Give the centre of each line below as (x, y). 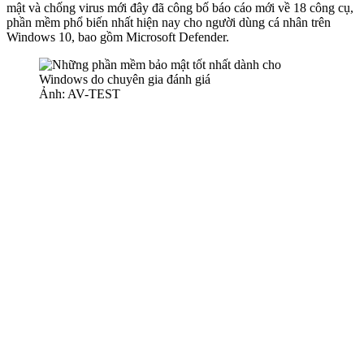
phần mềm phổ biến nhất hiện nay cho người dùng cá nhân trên (169, 22)
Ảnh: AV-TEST (80, 93)
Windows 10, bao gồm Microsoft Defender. (118, 37)
